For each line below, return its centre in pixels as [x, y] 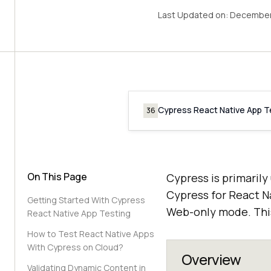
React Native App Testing [79, 213]
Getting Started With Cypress [86, 200]
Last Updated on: [194, 15]
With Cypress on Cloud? [75, 247]
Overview [211, 259]
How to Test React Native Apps [91, 234]
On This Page [57, 177]
